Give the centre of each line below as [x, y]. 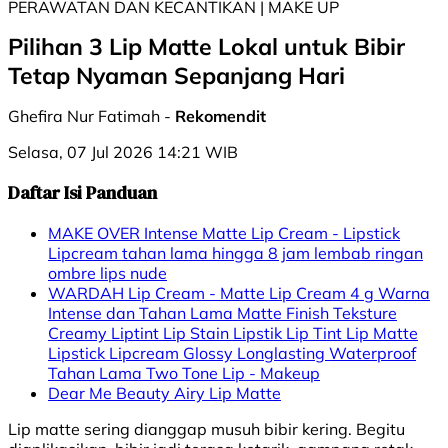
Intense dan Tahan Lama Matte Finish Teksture [222, 313]
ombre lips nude [107, 273]
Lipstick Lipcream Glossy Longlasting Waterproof [232, 353]
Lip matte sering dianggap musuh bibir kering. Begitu [206, 429]
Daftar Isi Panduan [82, 193]
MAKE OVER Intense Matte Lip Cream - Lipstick [224, 233]
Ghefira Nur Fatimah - [91, 116]
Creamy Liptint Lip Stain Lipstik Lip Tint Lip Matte [233, 333]
